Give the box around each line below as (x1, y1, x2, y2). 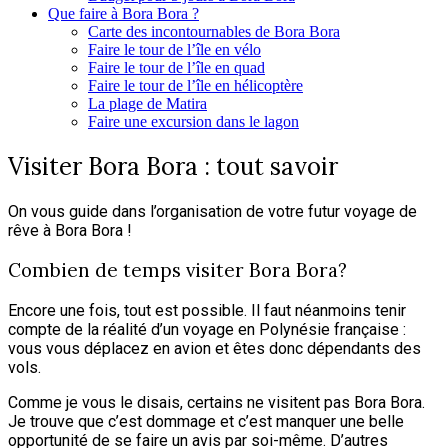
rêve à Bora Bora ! (8, 220, 132, 240)
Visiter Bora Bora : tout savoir (8, 150, 338, 182)
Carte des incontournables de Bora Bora (88, 22, 340, 40)
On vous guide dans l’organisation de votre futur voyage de (8, 201, 417, 221)
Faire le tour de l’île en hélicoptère (88, 76, 303, 94)
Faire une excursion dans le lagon (88, 112, 299, 130)
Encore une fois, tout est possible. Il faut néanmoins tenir (8, 301, 406, 321)
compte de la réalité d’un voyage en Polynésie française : (8, 320, 406, 340)
